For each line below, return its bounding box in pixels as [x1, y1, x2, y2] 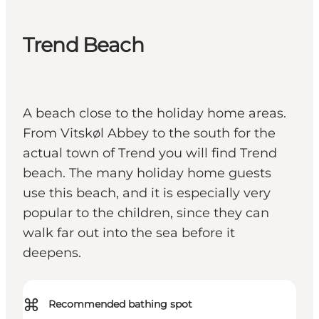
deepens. [23, 245, 81, 261]
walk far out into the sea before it [23, 225, 235, 241]
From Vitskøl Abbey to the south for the [23, 125, 276, 142]
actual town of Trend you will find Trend [23, 145, 277, 162]
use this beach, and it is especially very [23, 185, 271, 202]
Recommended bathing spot [48, 298, 192, 311]
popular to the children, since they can [23, 205, 269, 221]
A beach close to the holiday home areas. [23, 105, 286, 122]
